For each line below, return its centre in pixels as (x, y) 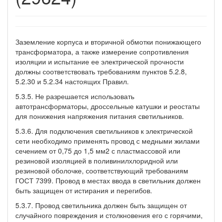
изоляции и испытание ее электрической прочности (100, 61)
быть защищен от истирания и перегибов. (84, 190)
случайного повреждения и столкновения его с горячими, (109, 215)
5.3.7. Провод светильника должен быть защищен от (101, 205)
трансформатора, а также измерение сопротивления (102, 51)
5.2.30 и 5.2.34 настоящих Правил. (72, 81)
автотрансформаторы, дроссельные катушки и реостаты (108, 106)
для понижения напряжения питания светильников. (100, 116)
